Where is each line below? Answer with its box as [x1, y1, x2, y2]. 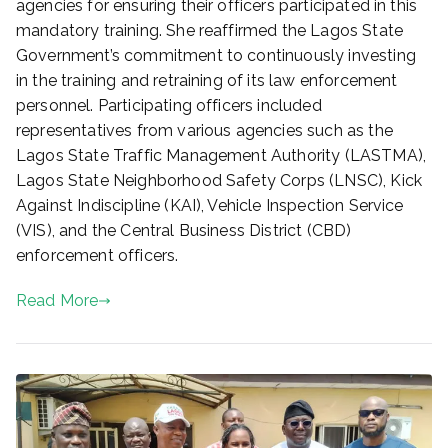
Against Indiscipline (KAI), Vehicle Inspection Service [16, 196, 404, 216]
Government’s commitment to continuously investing [16, 46, 416, 66]
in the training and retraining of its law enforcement [16, 71, 398, 91]
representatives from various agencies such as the [16, 121, 393, 141]
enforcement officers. [16, 246, 179, 266]
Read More [16, 291, 99, 311]
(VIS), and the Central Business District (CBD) [16, 221, 352, 241]
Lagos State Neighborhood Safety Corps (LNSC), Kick [16, 171, 423, 191]
